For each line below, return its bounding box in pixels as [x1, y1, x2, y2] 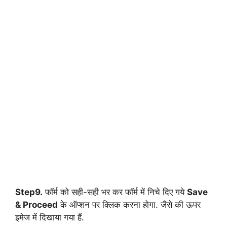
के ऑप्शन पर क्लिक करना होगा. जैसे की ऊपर [58, 199, 201, 210]
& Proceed [15, 199, 58, 210]
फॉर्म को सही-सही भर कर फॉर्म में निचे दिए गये [43, 186, 187, 197]
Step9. [15, 186, 43, 197]
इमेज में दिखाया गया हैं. [15, 212, 84, 222]
